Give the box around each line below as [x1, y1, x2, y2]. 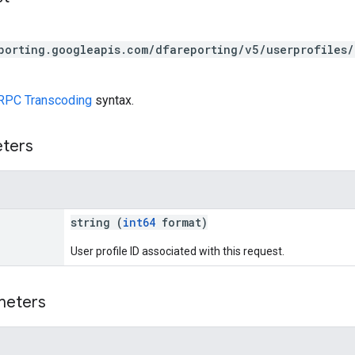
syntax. [92, 92, 134, 108]
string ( [71, 214, 123, 230]
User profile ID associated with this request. [71, 244, 284, 258]
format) [155, 214, 208, 230]
